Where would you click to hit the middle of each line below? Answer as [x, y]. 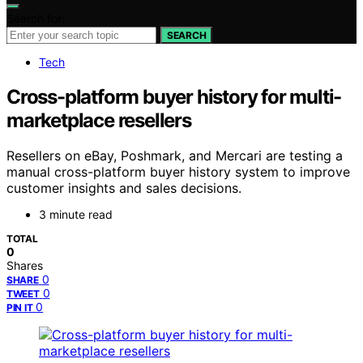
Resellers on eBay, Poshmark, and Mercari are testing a [175, 156]
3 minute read [76, 215]
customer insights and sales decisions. [124, 188]
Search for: [36, 18]
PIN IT [20, 308]
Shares [25, 266]
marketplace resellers [99, 120]
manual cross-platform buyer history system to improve [178, 172]
